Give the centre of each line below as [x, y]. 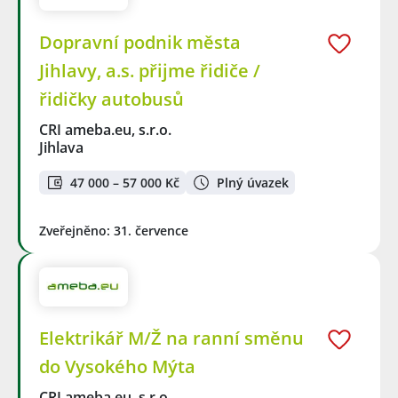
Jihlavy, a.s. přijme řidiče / [150, 71]
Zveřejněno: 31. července [114, 230]
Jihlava [61, 148]
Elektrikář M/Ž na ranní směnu [171, 338]
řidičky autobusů [111, 99]
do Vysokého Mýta [117, 367]
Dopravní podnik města [140, 43]
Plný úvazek [253, 182]
